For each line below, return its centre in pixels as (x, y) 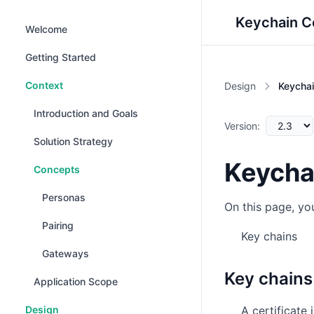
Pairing (58, 225)
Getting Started (61, 57)
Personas (64, 197)
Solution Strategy (73, 141)
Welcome (46, 29)
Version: (242, 125)
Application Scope (76, 281)
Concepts (57, 169)
